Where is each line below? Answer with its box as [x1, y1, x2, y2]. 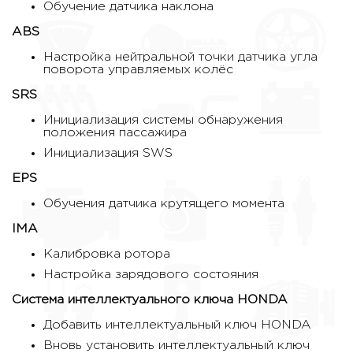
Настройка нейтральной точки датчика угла [43, 51, 318, 64]
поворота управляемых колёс [43, 64, 233, 76]
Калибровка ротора [43, 248, 170, 261]
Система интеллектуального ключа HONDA [12, 294, 288, 307]
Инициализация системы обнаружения [43, 114, 283, 127]
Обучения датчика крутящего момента [43, 198, 284, 210]
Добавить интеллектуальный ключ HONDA [43, 319, 311, 332]
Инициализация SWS [43, 147, 173, 160]
